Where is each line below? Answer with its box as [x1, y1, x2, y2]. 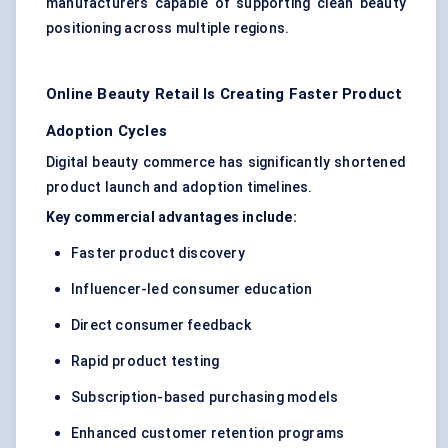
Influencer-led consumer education [71, 281, 313, 298]
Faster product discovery [71, 245, 245, 262]
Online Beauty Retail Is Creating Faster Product [46, 85, 403, 104]
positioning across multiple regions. [46, 20, 290, 37]
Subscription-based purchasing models [71, 389, 339, 406]
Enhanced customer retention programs [71, 425, 345, 442]
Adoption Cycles [46, 122, 167, 141]
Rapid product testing [71, 353, 220, 370]
